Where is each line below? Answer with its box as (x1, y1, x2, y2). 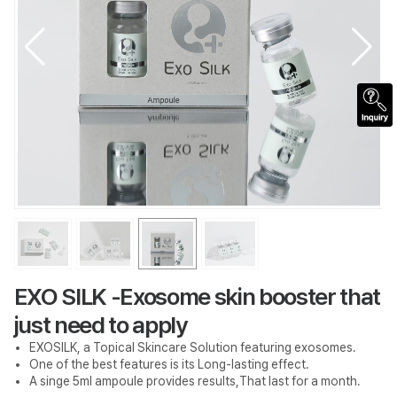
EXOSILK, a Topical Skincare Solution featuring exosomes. (28, 339, 356, 354)
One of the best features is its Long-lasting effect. (28, 356, 309, 371)
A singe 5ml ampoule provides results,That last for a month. (28, 373, 361, 388)
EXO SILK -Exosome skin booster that (13, 282, 381, 310)
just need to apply (13, 310, 188, 339)
